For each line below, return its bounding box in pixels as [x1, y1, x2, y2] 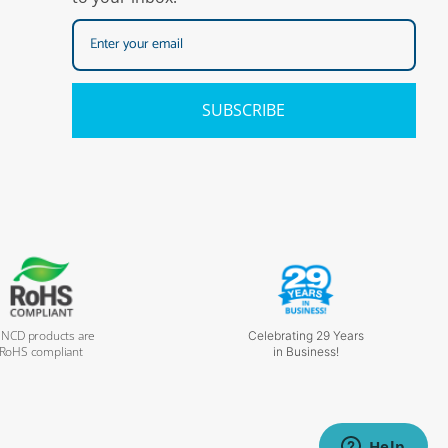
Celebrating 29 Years [247, 328, 364, 344]
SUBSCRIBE [202, 99, 286, 122]
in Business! [272, 344, 339, 360]
